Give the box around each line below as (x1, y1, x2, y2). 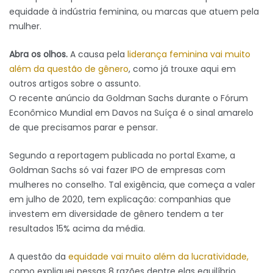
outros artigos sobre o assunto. (9, 77, 141, 90)
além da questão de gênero (9, 63, 129, 76)
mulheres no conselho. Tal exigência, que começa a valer (9, 179, 255, 191)
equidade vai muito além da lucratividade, (68, 250, 249, 263)
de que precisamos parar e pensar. (9, 121, 160, 134)
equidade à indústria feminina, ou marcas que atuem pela (9, 5, 259, 18)
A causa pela (68, 48, 127, 61)
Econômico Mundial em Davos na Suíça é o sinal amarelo (9, 107, 253, 119)
